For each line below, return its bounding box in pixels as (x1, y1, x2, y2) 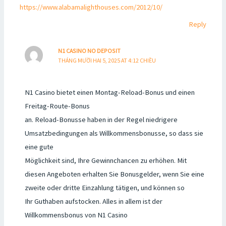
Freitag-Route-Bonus (24, 101, 90, 111)
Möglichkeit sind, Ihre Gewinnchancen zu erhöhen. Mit (24, 156, 187, 165)
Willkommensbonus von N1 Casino (24, 210, 128, 220)
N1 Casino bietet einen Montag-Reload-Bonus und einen (24, 88, 195, 97)
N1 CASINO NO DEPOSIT (58, 47, 121, 55)
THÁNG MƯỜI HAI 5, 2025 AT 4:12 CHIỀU (58, 56, 156, 65)
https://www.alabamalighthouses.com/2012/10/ (20, 2, 163, 12)
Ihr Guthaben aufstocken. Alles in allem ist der (24, 197, 162, 206)
